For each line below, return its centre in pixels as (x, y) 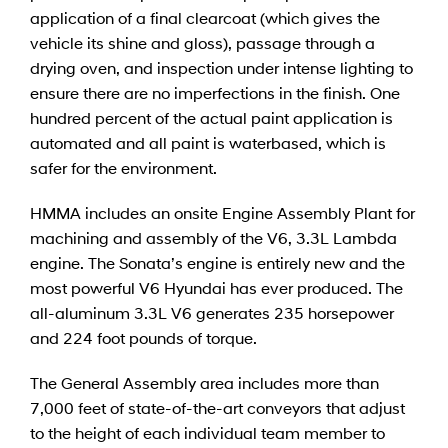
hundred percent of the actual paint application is (211, 117)
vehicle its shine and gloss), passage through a (202, 42)
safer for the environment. (123, 167)
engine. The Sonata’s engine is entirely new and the (217, 262)
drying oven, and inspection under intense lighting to (221, 67)
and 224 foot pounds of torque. (143, 337)
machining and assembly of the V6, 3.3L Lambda (213, 237)
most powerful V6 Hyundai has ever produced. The (216, 287)
